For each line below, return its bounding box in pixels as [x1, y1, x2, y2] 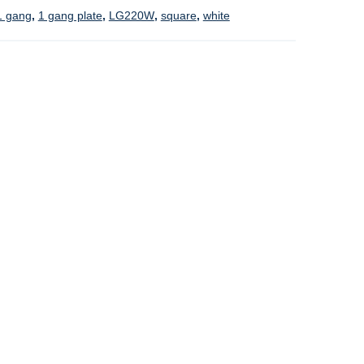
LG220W [108, 9, 154, 22]
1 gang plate [37, 9, 102, 22]
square [160, 9, 197, 22]
